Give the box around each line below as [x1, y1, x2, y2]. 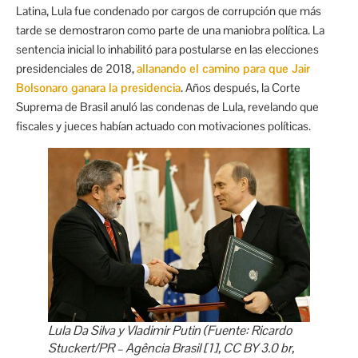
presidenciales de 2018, [16, 60, 137, 76]
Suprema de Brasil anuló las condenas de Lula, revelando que [16, 98, 319, 114]
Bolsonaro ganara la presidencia [16, 79, 181, 95]
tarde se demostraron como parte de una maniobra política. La [16, 22, 324, 38]
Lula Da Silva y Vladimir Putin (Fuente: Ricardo [48, 322, 292, 340]
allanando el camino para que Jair [137, 60, 310, 76]
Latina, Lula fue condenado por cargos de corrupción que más [16, 2, 321, 18]
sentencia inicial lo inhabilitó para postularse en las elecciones [16, 41, 319, 57]
